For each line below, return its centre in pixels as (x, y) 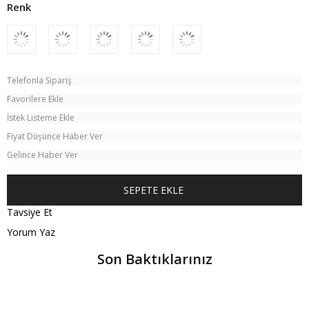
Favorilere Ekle (36, 99)
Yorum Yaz (31, 232)
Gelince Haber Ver (43, 155)
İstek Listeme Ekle (41, 118)
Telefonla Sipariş (40, 80)
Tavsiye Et (30, 212)
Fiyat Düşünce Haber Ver (55, 136)
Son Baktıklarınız (154, 259)
